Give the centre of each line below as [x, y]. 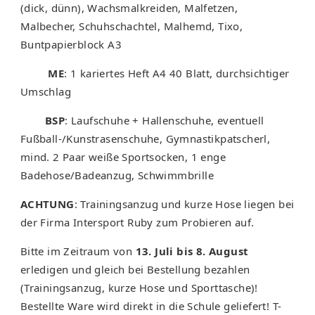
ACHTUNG [47, 204]
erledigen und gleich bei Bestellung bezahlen [135, 270]
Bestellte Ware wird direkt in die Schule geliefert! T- [151, 306]
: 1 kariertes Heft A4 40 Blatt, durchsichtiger [177, 73]
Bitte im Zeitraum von [78, 251]
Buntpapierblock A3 [71, 45]
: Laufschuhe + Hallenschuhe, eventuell [165, 121]
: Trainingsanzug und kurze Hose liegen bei [184, 204]
